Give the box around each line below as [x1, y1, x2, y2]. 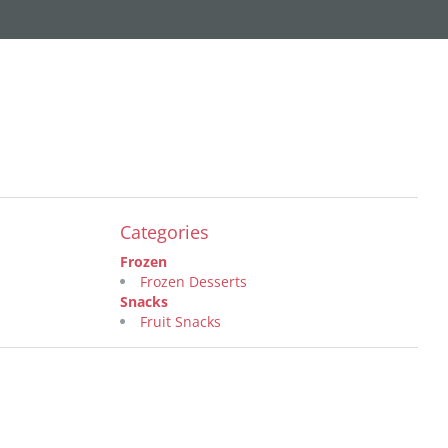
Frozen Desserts [139, 272, 247, 291]
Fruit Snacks [139, 312, 221, 331]
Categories [119, 220, 209, 244]
